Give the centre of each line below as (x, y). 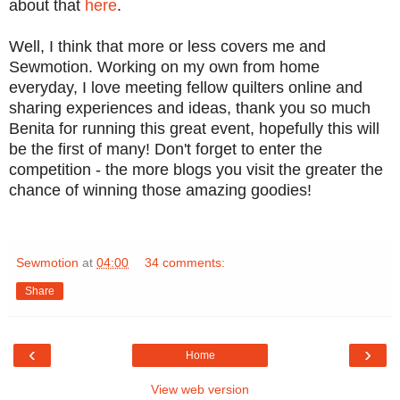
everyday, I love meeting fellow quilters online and (186, 87)
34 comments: (185, 262)
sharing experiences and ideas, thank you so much (190, 108)
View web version (200, 389)
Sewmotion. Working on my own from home (164, 67)
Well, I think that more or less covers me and (167, 46)
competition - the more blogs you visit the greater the (196, 169)
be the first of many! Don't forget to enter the (166, 149)
